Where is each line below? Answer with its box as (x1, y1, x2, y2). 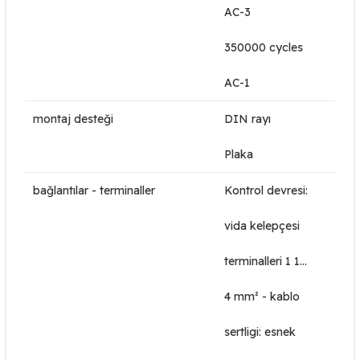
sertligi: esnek (224, 325, 296, 339)
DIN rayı (224, 112, 271, 126)
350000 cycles (224, 40, 303, 55)
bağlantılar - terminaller (33, 183, 155, 198)
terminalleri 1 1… (224, 254, 307, 268)
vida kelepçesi (224, 219, 300, 233)
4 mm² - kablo (224, 289, 300, 304)
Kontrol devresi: (224, 183, 308, 198)
